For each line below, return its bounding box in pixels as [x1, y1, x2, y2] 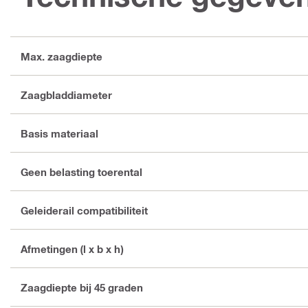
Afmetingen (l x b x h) [21, 242, 123, 255]
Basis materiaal [21, 126, 98, 140]
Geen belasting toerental [21, 165, 142, 178]
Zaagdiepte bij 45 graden [21, 280, 143, 294]
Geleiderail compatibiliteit [21, 203, 148, 217]
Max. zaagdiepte [21, 49, 102, 63]
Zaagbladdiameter [21, 88, 112, 101]
